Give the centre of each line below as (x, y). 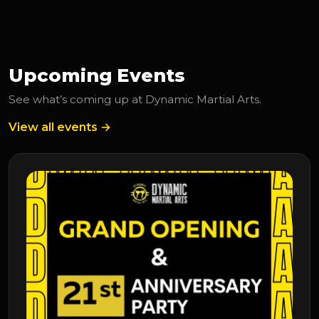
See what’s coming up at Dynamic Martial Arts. (135, 100)
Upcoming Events (96, 75)
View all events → (60, 127)
